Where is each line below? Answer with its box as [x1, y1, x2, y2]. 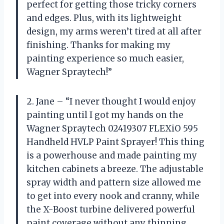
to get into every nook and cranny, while [26, 190, 199, 201]
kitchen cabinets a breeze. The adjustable [26, 163, 203, 174]
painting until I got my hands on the [26, 109, 183, 120]
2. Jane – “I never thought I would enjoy [26, 95, 196, 107]
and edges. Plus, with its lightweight [26, 12, 181, 23]
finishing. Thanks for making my [26, 39, 170, 50]
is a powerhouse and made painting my [26, 149, 197, 161]
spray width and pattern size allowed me [26, 176, 201, 188]
